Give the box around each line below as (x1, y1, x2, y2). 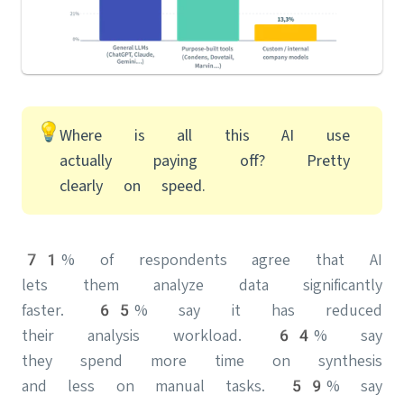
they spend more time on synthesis (22, 351, 382, 371)
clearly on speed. (60, 176, 206, 196)
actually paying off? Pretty (60, 151, 350, 170)
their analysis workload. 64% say (22, 326, 382, 345)
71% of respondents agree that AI (22, 250, 382, 270)
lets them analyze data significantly (22, 275, 382, 295)
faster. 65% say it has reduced (22, 300, 382, 320)
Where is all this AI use (60, 125, 350, 145)
